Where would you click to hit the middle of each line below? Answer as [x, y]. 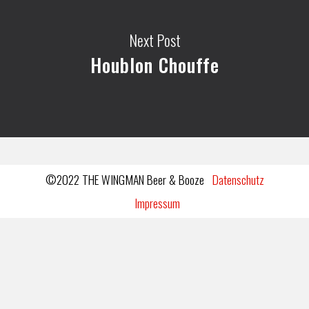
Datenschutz [238, 180]
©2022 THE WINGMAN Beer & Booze [129, 180]
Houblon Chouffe [154, 64]
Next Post [154, 40]
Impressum [157, 203]
